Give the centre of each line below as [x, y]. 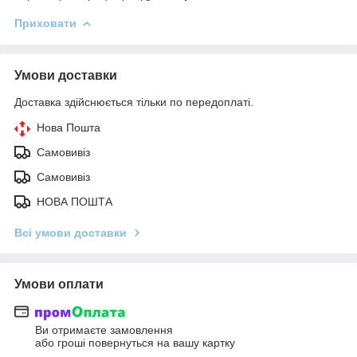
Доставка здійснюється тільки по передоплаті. [134, 102]
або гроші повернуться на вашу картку [135, 343]
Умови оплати [59, 284]
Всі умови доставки [71, 232]
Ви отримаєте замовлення [104, 330]
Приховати [45, 23]
